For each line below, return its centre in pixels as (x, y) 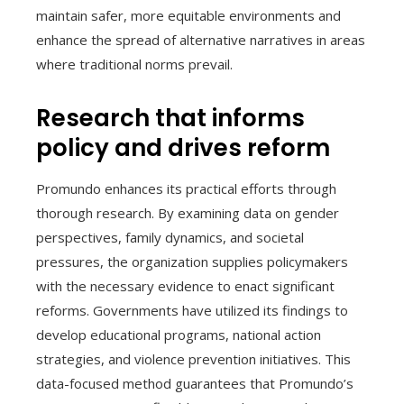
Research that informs (170, 119)
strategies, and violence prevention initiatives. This (193, 359)
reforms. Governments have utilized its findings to (192, 311)
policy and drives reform (183, 148)
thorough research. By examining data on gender (188, 213)
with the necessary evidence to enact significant (185, 286)
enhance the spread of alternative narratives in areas (201, 40)
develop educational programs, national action (179, 335)
